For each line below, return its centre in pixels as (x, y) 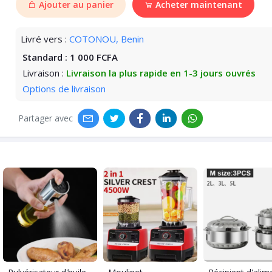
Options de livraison (64, 88)
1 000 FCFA (93, 57)
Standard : (46, 57)
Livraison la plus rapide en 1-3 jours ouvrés (161, 73)
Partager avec (45, 118)
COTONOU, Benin (106, 39)
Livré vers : (43, 39)
